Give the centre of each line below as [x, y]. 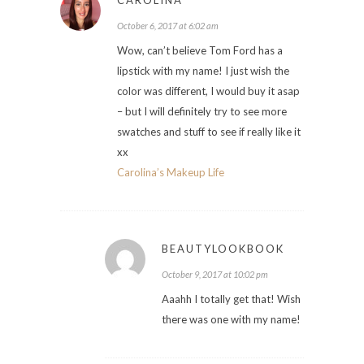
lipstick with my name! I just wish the [203, 70]
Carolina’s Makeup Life [171, 172]
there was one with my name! [231, 319]
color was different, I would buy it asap [208, 91]
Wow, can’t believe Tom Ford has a [200, 50]
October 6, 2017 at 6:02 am [168, 25]
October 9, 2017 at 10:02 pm [215, 274]
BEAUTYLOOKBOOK [223, 248]
